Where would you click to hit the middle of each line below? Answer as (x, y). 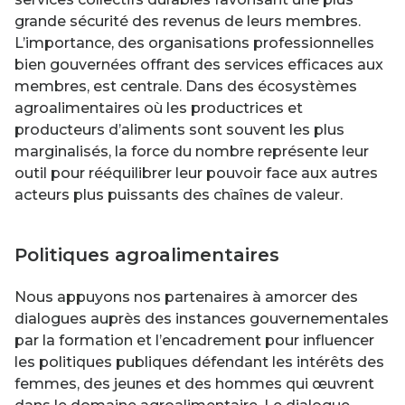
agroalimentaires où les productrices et (159, 108)
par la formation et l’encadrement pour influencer (194, 340)
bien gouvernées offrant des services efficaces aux (199, 64)
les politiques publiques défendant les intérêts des (199, 362)
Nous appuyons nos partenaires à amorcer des (186, 297)
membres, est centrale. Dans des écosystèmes (186, 86)
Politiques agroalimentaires (147, 254)
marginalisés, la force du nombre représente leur (192, 151)
